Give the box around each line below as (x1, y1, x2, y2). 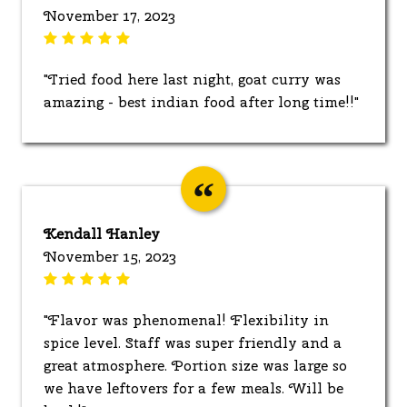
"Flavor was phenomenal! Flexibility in (44, 310, 329, 330)
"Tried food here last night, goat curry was (44, 69, 341, 89)
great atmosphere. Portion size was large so (44, 355, 347, 375)
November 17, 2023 (44, 5, 175, 25)
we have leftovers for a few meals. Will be (44, 378, 343, 398)
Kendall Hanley (44, 223, 160, 243)
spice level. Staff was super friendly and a (44, 333, 342, 352)
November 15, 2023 (44, 246, 176, 266)
